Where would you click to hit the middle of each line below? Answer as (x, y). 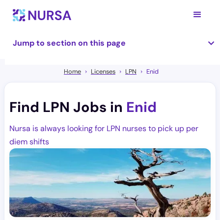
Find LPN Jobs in (68, 107)
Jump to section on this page (69, 43)
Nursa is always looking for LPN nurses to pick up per (104, 128)
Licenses (103, 71)
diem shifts (29, 142)
